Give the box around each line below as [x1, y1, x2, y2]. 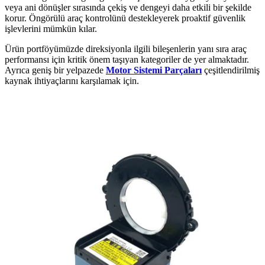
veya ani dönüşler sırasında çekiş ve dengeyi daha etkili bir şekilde [5, 2, 251, 12]
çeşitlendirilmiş [202, 64, 260, 75]
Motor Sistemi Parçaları [106, 64, 202, 75]
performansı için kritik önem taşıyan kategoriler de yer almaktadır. [5, 54, 249, 64]
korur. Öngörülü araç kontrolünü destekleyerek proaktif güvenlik [5, 12, 245, 23]
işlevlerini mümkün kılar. [5, 23, 97, 34]
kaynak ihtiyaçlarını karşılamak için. [5, 75, 139, 86]
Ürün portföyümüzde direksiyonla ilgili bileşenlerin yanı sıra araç [5, 43, 247, 54]
